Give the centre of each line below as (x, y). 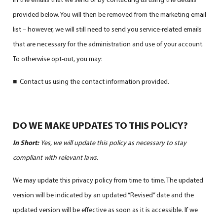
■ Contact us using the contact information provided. (91, 81)
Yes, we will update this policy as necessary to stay (114, 142)
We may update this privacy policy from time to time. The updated (108, 180)
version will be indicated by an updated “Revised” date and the (104, 195)
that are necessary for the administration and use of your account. (109, 44)
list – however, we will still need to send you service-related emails (108, 29)
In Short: (27, 142)
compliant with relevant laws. (56, 157)
